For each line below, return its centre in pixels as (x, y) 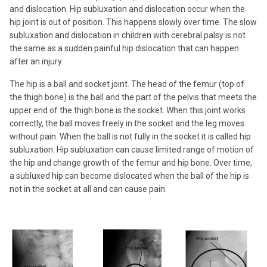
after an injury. (36, 61)
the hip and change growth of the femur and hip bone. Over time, (131, 163)
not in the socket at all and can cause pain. (88, 189)
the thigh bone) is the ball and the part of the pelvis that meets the (133, 97)
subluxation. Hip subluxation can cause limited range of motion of (132, 150)
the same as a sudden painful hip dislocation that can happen (124, 48)
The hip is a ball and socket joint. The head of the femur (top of (127, 84)
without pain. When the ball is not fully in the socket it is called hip (130, 136)
